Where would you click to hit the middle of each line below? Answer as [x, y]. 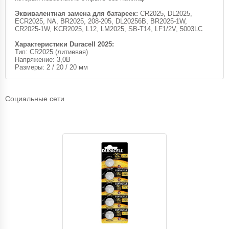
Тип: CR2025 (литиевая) [51, 52]
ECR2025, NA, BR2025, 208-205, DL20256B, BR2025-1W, [101, 21]
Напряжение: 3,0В [43, 60]
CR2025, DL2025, [165, 14]
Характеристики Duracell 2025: [64, 44]
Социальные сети [35, 99]
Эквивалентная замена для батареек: [76, 14]
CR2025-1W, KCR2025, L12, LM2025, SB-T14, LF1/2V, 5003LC [109, 29]
